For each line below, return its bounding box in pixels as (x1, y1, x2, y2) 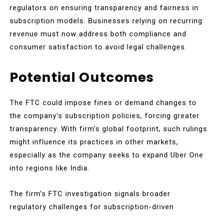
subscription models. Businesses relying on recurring (10, 16, 202, 25)
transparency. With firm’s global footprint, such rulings (10, 124, 207, 133)
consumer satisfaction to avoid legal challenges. (10, 42, 187, 51)
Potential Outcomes (10, 68, 154, 86)
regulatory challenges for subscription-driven (10, 202, 174, 211)
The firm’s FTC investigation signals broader (10, 189, 170, 198)
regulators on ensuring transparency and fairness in (10, 3, 199, 12)
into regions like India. (10, 163, 90, 172)
